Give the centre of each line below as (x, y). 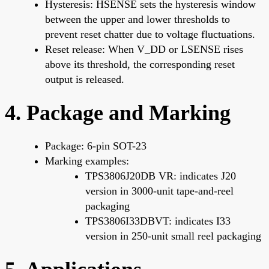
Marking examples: (87, 161)
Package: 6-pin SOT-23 (96, 146)
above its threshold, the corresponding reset (140, 64)
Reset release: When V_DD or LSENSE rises (144, 49)
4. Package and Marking (118, 113)
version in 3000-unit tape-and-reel (159, 191)
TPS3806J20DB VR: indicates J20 (161, 176)
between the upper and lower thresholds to (138, 19)
